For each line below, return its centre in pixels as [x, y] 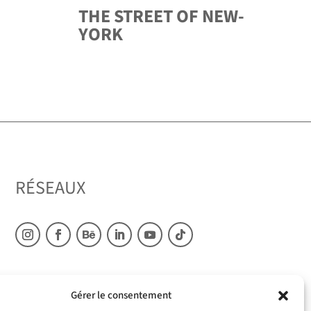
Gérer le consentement [121, 295]
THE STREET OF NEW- [161, 17]
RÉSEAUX [50, 188]
